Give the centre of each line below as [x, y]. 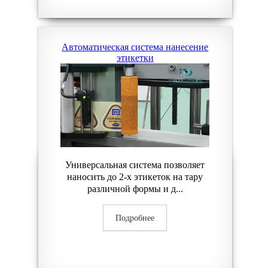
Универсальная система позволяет [135, 165]
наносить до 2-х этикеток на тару [135, 177]
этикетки [135, 58]
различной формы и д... [135, 189]
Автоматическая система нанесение [135, 47]
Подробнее [135, 218]
